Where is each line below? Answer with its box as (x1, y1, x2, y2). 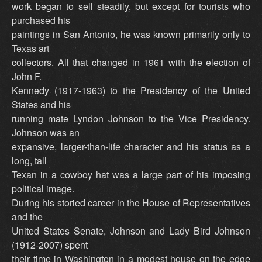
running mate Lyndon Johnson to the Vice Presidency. (12, 112, 250, 126)
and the (12, 210, 43, 224)
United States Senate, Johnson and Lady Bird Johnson (12, 224, 250, 238)
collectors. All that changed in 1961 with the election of (12, 56, 250, 70)
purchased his (12, 13, 70, 27)
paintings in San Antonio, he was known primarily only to (12, 27, 250, 42)
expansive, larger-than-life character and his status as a (12, 140, 250, 154)
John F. (12, 70, 42, 84)
